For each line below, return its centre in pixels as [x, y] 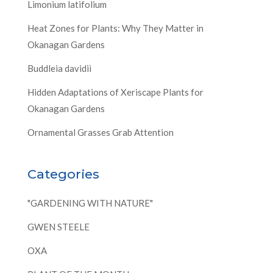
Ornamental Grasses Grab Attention [100, 133]
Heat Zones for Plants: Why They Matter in [115, 28]
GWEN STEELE [58, 227]
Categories [63, 174]
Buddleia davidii [60, 69]
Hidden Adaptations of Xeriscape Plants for [115, 92]
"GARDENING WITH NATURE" [90, 203]
